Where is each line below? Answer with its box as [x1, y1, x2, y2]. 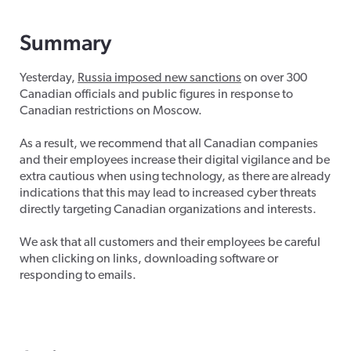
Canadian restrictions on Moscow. [20, 105, 202, 118]
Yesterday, [20, 72, 78, 85]
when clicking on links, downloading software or [20, 253, 278, 266]
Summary [20, 30, 111, 56]
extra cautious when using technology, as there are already [20, 171, 331, 184]
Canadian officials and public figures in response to [20, 89, 293, 102]
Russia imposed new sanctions [78, 72, 241, 85]
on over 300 [241, 72, 307, 85]
